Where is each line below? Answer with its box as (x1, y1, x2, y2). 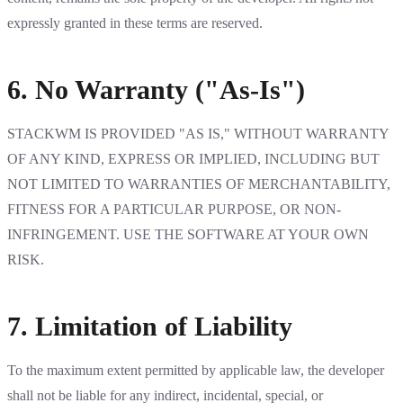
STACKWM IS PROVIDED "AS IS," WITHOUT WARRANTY (7, 126, 389, 141)
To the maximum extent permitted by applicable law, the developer (7, 363, 384, 378)
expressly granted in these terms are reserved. (7, 15, 263, 31)
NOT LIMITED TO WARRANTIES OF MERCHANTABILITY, (7, 176, 390, 192)
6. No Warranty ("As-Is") (7, 75, 305, 104)
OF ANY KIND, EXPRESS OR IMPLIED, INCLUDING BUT (7, 151, 380, 166)
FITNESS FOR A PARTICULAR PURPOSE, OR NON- (7, 201, 341, 217)
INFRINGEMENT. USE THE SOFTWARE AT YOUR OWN (7, 227, 369, 242)
